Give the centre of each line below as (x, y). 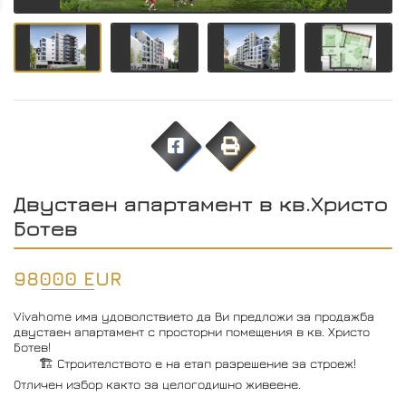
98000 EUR (68, 278)
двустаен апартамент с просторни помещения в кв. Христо (192, 331)
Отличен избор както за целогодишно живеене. (157, 383)
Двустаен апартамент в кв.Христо (201, 203)
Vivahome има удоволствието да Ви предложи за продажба (194, 315)
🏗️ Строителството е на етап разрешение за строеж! (185, 362)
